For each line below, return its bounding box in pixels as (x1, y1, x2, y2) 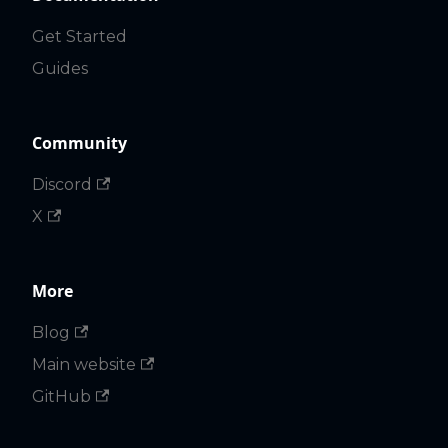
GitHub (32, 387, 91, 406)
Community (32, 132, 127, 154)
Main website (32, 355, 136, 374)
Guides (32, 59, 88, 78)
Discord (32, 175, 92, 194)
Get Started (32, 27, 127, 46)
